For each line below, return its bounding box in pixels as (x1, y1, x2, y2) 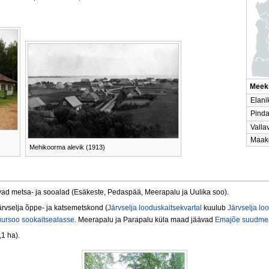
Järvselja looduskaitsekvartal (107, 204, 202, 213)
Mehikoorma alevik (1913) (29, 143, 105, 151)
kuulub (202, 204, 228, 213)
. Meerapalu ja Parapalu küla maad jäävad (74, 216, 215, 225)
